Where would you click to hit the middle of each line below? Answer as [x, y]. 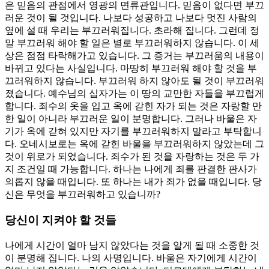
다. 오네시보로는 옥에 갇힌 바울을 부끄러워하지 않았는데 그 [134, 144]
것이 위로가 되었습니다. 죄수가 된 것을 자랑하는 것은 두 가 [132, 157]
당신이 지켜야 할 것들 [61, 220]
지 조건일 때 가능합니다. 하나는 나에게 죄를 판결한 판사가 [131, 169]
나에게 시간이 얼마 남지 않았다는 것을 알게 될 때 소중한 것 [132, 245]
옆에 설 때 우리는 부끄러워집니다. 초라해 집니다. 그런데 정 [132, 31]
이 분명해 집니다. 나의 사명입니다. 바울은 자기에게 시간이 [131, 258]
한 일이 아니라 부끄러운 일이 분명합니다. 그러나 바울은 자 [131, 119]
